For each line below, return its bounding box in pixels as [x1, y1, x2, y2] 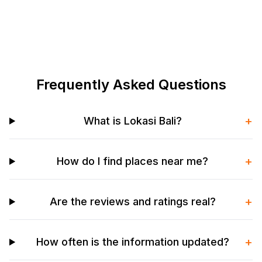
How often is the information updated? [36, 236, 229, 248]
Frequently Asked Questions [36, 76, 226, 93]
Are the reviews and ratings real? [49, 195, 216, 208]
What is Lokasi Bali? [83, 115, 182, 127]
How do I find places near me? [57, 155, 209, 167]
